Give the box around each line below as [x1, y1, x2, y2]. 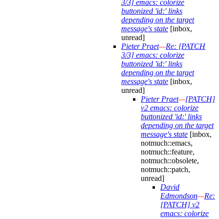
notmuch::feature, [141, 148, 195, 156]
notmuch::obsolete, [141, 156, 199, 165]
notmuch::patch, [141, 165, 190, 174]
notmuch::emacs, [141, 139, 193, 148]
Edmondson [160, 192, 197, 200]
